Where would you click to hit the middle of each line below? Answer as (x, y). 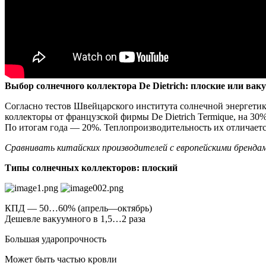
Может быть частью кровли (61, 259)
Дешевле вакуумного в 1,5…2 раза (75, 219)
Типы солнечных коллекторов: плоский (91, 168)
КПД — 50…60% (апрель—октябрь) (78, 208)
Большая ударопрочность (56, 239)
